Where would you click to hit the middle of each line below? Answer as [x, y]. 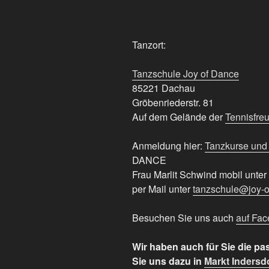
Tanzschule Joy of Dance [186, 74]
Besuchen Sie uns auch [184, 218]
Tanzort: [149, 45]
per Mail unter [162, 189]
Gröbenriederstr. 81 [173, 103]
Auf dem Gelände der [179, 117]
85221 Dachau [164, 88]
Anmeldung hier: [168, 146]
